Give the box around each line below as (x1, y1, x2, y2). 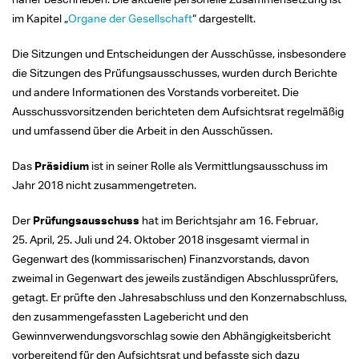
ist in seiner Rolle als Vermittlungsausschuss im (89, 158, 328, 172)
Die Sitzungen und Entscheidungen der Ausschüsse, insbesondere (12, 46, 346, 60)
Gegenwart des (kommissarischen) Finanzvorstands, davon (12, 251, 309, 265)
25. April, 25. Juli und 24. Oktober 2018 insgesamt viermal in (12, 232, 309, 246)
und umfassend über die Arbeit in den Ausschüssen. (12, 123, 272, 137)
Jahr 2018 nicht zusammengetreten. (12, 177, 196, 192)
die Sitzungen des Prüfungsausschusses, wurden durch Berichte (12, 65, 337, 79)
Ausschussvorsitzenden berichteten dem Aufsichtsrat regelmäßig (12, 103, 344, 118)
